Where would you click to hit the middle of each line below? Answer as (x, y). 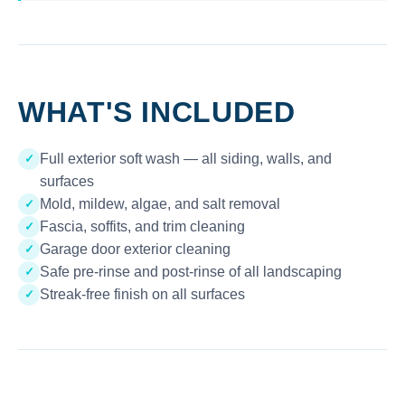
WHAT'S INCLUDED (157, 112)
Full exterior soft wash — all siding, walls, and (186, 159)
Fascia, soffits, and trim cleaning (142, 226)
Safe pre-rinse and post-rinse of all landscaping (191, 272)
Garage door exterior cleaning (135, 249)
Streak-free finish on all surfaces (142, 294)
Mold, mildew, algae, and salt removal (160, 204)
